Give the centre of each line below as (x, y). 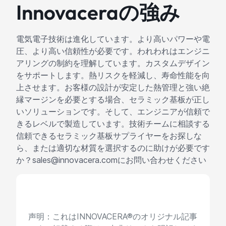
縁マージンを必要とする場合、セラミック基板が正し (113, 100)
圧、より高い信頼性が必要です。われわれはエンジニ (113, 51)
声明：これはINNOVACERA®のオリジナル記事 (113, 217)
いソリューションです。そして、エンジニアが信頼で (113, 112)
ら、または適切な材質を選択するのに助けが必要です (113, 148)
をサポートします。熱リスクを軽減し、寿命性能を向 (113, 75)
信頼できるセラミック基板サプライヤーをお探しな (109, 136)
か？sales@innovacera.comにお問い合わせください (111, 160)
